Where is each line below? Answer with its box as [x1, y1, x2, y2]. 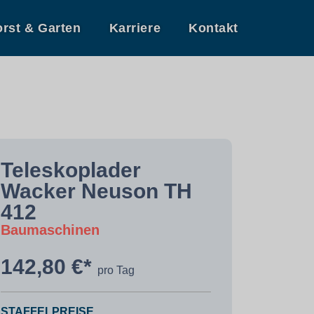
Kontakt [189, 21, 238, 35]
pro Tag [97, 264, 135, 276]
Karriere [109, 21, 161, 35]
